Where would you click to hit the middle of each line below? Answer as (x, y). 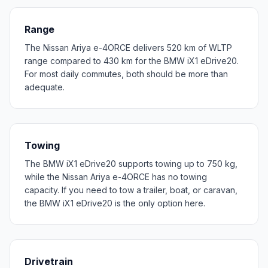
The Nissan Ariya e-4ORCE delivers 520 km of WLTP (128, 47)
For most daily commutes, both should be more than (126, 74)
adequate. (45, 87)
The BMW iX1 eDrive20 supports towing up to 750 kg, (131, 163)
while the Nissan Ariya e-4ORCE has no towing (116, 176)
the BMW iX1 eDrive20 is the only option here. (115, 203)
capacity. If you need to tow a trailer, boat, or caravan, (131, 190)
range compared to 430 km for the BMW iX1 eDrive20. (132, 60)
